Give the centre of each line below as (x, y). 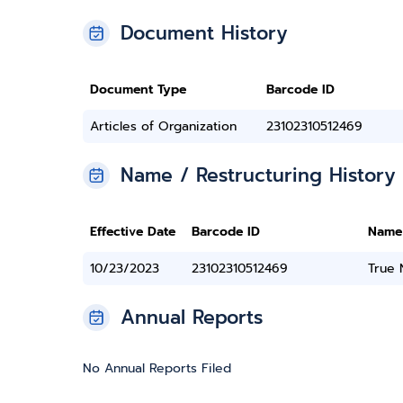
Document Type (138, 90)
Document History (204, 33)
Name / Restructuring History (258, 175)
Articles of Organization (163, 126)
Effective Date (133, 232)
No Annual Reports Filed (157, 368)
